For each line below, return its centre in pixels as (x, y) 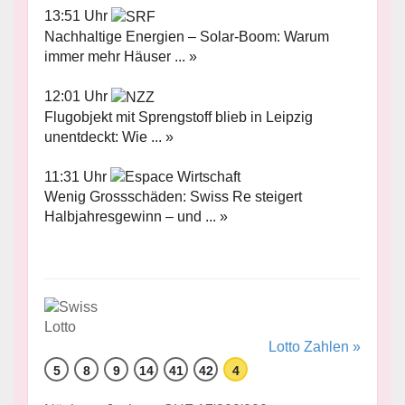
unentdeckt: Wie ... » (109, 137)
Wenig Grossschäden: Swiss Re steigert (173, 197)
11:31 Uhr (77, 176)
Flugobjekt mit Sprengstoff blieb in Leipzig (179, 117)
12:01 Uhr (78, 96)
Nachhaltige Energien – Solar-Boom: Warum (187, 36)
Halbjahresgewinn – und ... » (136, 217)
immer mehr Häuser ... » (121, 56)
